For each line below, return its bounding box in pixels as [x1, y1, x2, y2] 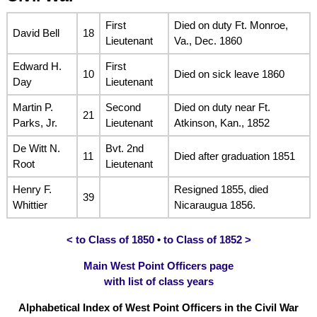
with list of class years [103, 275, 214, 287]
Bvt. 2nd [105, 142, 144, 155]
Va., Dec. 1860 [173, 35, 242, 47]
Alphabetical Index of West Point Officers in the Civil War [18, 301, 299, 313]
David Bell [12, 27, 59, 40]
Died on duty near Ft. [173, 101, 270, 114]
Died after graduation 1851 [173, 150, 295, 163]
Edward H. [12, 60, 62, 73]
